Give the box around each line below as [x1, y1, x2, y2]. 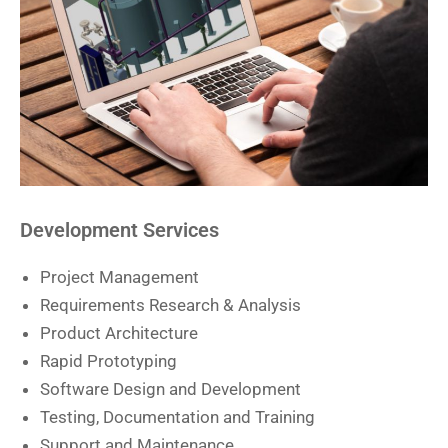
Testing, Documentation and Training [40, 406, 315, 427]
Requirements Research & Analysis [40, 294, 301, 315]
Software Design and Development [40, 378, 301, 399]
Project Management [40, 266, 199, 287]
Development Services [20, 217, 219, 242]
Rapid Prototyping [40, 350, 177, 371]
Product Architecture [40, 322, 198, 343]
